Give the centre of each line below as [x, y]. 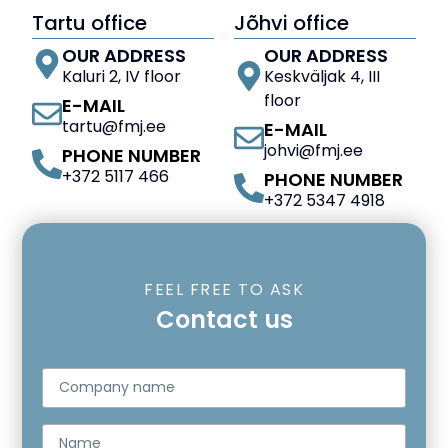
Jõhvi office [291, 22]
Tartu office [90, 22]
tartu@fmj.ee [114, 126]
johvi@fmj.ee [313, 150]
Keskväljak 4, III [322, 76]
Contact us [224, 319]
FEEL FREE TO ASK [224, 289]
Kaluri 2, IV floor [122, 76]
